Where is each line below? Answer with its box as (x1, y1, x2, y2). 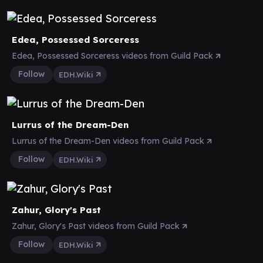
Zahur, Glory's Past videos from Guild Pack (12, 220, 182, 231)
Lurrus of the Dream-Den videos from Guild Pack (12, 135, 207, 146)
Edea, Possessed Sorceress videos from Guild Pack (12, 50, 215, 61)
